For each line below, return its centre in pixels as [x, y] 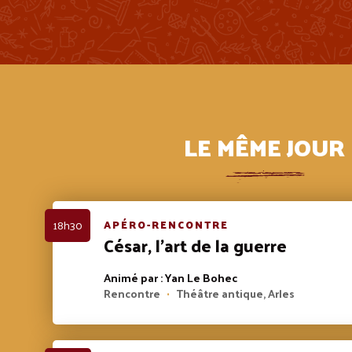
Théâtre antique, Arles [234, 294]
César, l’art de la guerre [196, 244]
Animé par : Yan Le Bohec [171, 278]
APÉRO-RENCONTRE [167, 224]
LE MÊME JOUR [264, 147]
